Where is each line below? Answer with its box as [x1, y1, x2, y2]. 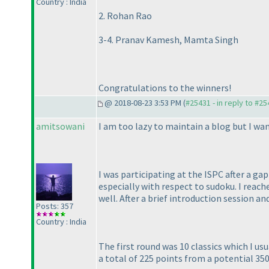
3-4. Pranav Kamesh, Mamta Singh [98, 34, 238, 46]
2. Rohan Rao [98, 10, 152, 22]
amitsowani [36, 120, 85, 133]
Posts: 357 [36, 200, 73, 211]
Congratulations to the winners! [98, 82, 231, 94]
